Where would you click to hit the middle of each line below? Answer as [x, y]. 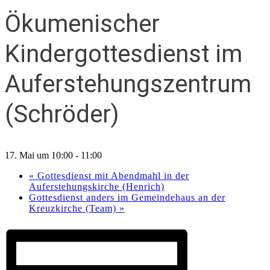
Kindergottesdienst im [124, 54]
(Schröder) [62, 115]
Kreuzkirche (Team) [74, 208]
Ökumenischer [82, 24]
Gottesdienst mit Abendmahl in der [112, 175]
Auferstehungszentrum [128, 84]
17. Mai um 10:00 [39, 155]
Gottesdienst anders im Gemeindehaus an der [127, 197]
